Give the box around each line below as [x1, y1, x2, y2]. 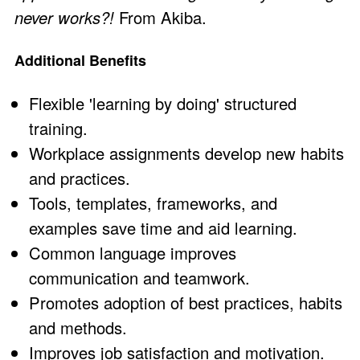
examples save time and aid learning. [29, 216, 297, 240]
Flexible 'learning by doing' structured [29, 92, 297, 116]
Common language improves [29, 241, 236, 265]
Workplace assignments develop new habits [29, 141, 344, 166]
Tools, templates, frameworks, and [29, 191, 277, 215]
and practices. [29, 166, 130, 190]
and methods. [29, 316, 127, 340]
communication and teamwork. [29, 266, 250, 290]
